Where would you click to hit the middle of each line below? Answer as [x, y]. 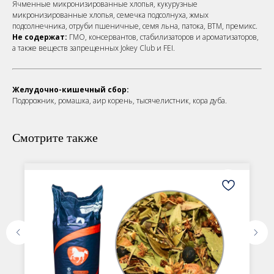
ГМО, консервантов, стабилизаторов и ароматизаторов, [163, 37]
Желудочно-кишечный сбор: [71, 90]
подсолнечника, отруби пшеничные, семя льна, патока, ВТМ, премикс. [135, 26]
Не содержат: [40, 37]
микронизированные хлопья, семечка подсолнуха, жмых [110, 15]
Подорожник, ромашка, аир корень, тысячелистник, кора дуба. [120, 101]
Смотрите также [55, 138]
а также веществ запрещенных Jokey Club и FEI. [94, 48]
